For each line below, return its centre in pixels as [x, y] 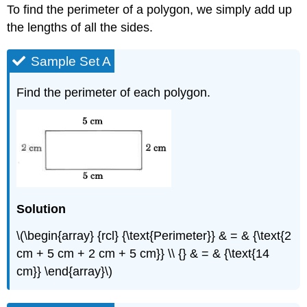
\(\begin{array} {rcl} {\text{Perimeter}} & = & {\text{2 [154, 236]
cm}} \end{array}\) [65, 272]
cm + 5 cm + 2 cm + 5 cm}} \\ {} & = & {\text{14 [143, 254]
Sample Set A [71, 61]
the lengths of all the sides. [80, 27]
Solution [41, 209]
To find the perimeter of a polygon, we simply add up [150, 9]
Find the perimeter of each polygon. [114, 92]
